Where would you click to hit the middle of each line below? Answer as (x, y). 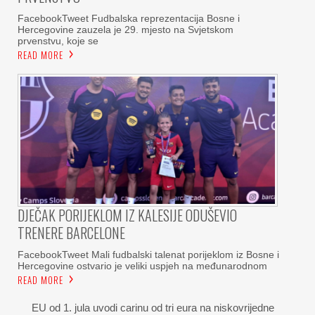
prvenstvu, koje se (58, 40)
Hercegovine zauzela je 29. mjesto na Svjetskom (126, 29)
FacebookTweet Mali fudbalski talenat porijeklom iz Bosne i (148, 254)
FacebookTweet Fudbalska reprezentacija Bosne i (129, 18)
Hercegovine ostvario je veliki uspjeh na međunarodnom (142, 265)
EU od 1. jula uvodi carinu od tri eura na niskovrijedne (153, 307)
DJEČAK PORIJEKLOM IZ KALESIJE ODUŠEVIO (127, 215)
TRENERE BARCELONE (71, 232)
